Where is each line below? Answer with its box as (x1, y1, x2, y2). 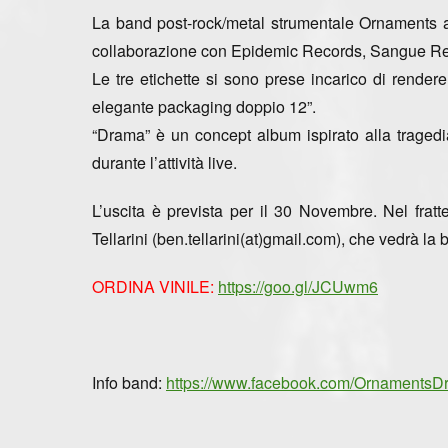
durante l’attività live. (92, 150, 237, 174)
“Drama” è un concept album (92, 122, 302, 146)
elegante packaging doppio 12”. (92, 94, 316, 118)
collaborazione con (92, 38, 231, 62)
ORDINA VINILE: (92, 274, 214, 298)
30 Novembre (274, 198, 373, 222)
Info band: (92, 370, 166, 394)
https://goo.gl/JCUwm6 (218, 274, 378, 298)
